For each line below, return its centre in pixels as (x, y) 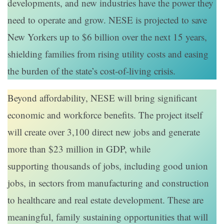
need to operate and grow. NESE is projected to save (107, 20)
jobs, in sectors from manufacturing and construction (108, 183)
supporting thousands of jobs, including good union (108, 166)
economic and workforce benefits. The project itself (105, 115)
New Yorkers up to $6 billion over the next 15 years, (107, 37)
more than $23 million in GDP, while (79, 149)
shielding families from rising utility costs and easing (108, 54)
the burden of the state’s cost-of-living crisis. (91, 71)
